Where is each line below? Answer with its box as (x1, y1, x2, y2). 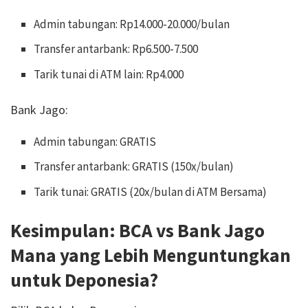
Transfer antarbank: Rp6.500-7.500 (34, 41, 199, 57)
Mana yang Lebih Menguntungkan (10, 243, 291, 267)
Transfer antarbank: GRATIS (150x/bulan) (34, 159, 234, 175)
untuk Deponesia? (10, 267, 158, 291)
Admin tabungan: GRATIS (34, 133, 157, 149)
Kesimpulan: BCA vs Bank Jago (10, 218, 265, 242)
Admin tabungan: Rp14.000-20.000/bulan (34, 16, 230, 32)
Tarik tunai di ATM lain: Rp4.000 (34, 66, 184, 82)
